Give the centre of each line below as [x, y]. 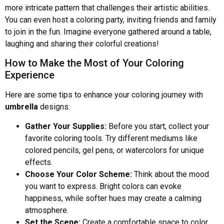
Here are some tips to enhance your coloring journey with [104, 95]
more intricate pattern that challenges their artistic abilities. [107, 7]
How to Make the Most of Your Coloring [94, 63]
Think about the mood [170, 174]
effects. [39, 162]
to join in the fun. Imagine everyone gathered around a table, [108, 31]
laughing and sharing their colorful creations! [82, 43]
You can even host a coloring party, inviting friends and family [111, 19]
